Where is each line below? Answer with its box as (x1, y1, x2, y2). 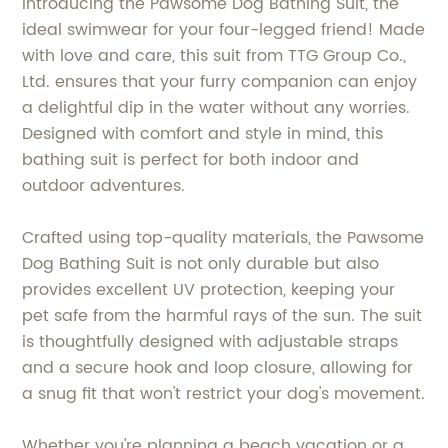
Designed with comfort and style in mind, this (22, 121, 384, 147)
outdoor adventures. (22, 173, 186, 199)
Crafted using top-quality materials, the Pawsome (22, 225, 425, 251)
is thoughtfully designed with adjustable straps (22, 329, 399, 355)
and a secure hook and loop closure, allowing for (22, 355, 414, 381)
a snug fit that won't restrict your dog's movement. (22, 381, 426, 407)
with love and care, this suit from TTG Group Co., (22, 43, 407, 69)
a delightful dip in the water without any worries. (22, 95, 411, 121)
